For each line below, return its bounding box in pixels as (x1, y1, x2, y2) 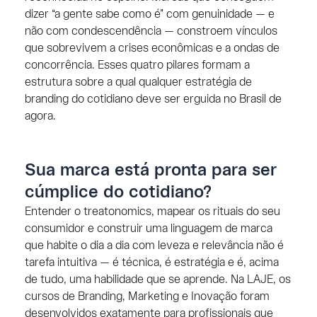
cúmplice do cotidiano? (24, 183, 212, 201)
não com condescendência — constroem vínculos (24, 25, 277, 38)
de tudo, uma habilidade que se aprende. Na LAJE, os (24, 273, 291, 286)
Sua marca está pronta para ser (24, 161, 277, 179)
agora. (24, 110, 56, 122)
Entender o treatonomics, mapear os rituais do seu (24, 205, 280, 218)
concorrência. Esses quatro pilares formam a (24, 59, 250, 71)
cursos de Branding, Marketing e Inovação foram (24, 290, 270, 303)
